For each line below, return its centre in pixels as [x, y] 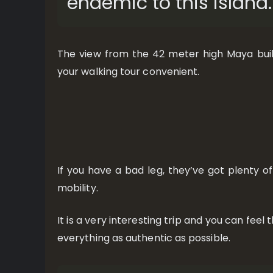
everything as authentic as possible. [144, 238]
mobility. [78, 188]
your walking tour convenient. [129, 72]
